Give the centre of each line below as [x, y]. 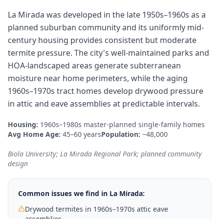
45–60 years [82, 134]
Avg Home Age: [34, 134]
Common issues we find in [64, 193]
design [18, 164]
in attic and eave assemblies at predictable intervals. [104, 104]
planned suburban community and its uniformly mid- [106, 27]
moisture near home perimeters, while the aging [98, 78]
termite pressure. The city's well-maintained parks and [109, 53]
